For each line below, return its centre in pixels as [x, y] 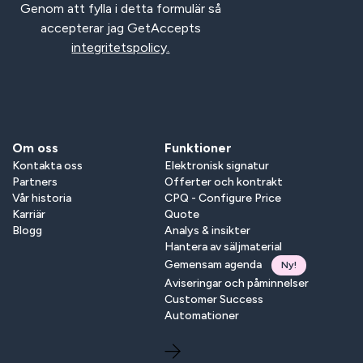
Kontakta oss [47, 165]
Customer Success [214, 299]
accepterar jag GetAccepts [120, 28]
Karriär [28, 214]
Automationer [202, 315]
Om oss [35, 147]
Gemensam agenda [214, 265]
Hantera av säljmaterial [224, 246]
